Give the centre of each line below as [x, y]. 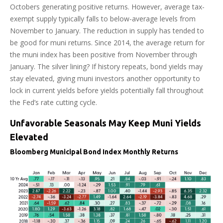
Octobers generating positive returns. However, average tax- [107, 6]
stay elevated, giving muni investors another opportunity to [105, 78]
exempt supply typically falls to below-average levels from [103, 18]
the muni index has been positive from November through [104, 54]
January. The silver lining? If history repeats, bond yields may [106, 66]
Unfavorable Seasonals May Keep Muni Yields [106, 123]
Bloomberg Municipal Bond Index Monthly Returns [94, 152]
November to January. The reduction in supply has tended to [107, 30]
